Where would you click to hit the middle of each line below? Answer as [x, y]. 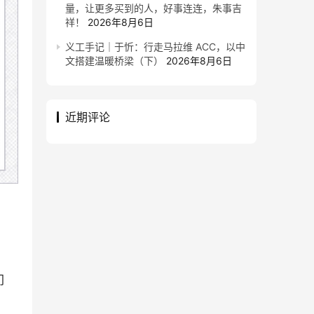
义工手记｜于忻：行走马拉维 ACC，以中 [155, 47]
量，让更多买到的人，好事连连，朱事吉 [153, 8]
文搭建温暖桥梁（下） [114, 61]
